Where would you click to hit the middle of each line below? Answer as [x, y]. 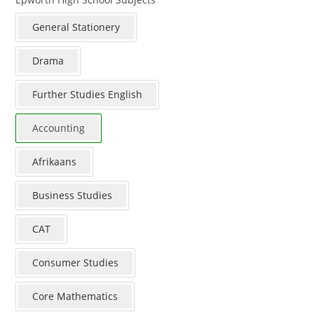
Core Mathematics [75, 296]
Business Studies [73, 195]
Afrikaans [55, 161]
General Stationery [76, 27]
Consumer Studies [76, 262]
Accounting [59, 128]
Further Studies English [88, 94]
